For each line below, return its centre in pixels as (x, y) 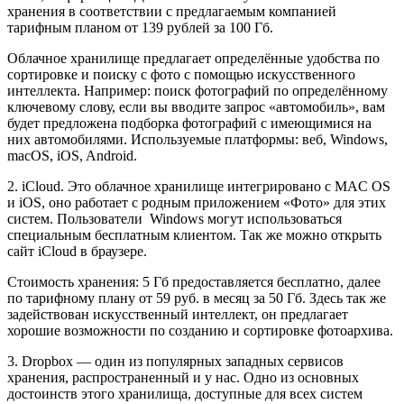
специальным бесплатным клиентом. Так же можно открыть (194, 234)
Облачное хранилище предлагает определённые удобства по (193, 58)
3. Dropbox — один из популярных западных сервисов (175, 361)
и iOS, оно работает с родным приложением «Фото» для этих (197, 202)
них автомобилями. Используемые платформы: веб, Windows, (197, 139)
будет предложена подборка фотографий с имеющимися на (189, 123)
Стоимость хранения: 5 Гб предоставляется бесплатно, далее (194, 281)
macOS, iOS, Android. (72, 155)
